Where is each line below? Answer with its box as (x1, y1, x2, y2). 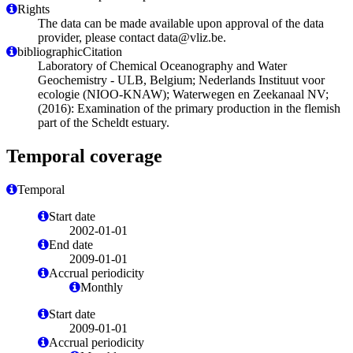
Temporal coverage (6, 145, 162, 166)
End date (49, 237, 93, 251)
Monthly (80, 280, 123, 294)
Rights (17, 2, 50, 16)
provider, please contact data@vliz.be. (38, 30, 226, 44)
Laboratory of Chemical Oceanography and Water (38, 58, 287, 72)
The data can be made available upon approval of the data (38, 16, 324, 30)
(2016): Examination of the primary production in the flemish (38, 101, 340, 115)
